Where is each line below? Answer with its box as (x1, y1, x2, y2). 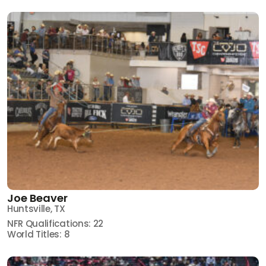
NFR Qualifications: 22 (7, 217, 103, 230)
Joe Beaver (7, 190, 68, 205)
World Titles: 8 (7, 227, 70, 240)
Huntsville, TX (7, 202, 65, 215)
